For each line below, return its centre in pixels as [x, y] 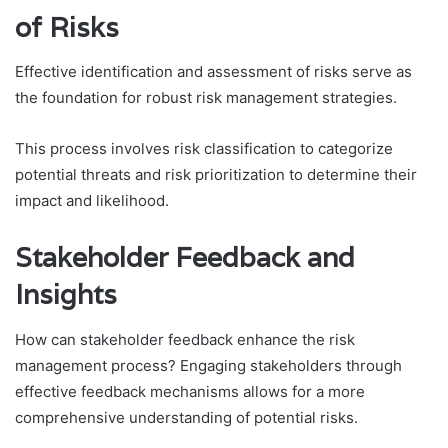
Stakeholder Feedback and [185, 258]
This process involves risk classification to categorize [204, 149]
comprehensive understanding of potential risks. [186, 417]
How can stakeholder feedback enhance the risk [185, 339]
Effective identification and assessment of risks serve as [213, 72]
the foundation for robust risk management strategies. [206, 98]
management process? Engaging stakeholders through [208, 365]
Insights [66, 295]
